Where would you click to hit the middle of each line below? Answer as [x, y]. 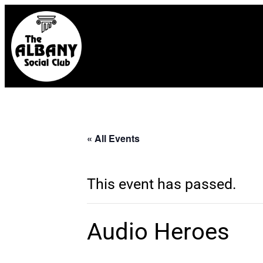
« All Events [113, 139]
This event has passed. [162, 184]
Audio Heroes [158, 232]
